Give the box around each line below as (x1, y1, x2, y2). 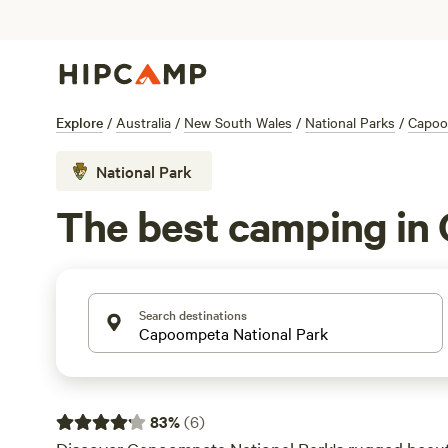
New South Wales (184, 112, 292, 132)
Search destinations (139, 305, 247, 323)
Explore (56, 112, 103, 132)
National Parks (305, 112, 395, 132)
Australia (116, 112, 171, 132)
